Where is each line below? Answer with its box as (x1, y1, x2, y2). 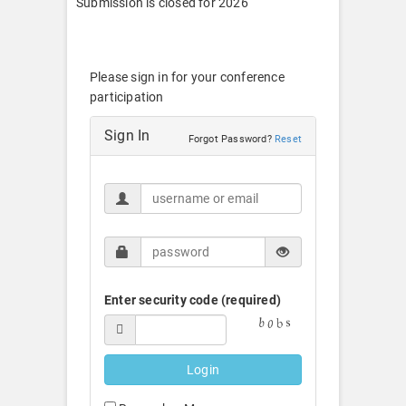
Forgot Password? (188, 133, 275, 145)
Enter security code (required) (104, 293, 281, 307)
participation (90, 90, 164, 104)
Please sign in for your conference (90, 70, 285, 84)
